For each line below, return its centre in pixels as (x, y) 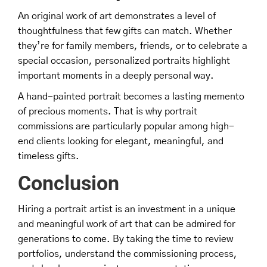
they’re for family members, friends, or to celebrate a (133, 46)
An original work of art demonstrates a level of (117, 16)
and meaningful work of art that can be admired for (127, 224)
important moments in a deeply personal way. (116, 75)
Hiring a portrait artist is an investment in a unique (127, 209)
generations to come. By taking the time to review (125, 239)
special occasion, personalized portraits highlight (124, 60)
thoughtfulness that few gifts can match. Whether (125, 31)
